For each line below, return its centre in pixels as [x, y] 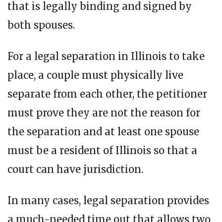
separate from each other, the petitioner [107, 94]
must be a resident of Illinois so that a [102, 151]
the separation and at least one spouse [103, 132]
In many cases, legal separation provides [108, 201]
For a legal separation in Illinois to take [106, 56]
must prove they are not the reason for [104, 113]
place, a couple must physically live [95, 75]
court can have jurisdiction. [75, 169]
